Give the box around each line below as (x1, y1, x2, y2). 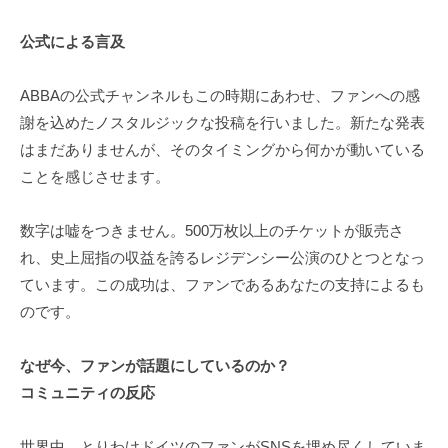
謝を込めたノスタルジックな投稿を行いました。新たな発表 (20, 113, 425, 131)
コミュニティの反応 (20, 383, 155, 401)
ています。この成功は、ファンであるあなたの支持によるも (20, 275, 425, 293)
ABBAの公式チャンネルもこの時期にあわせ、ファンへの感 (20, 86, 420, 104)
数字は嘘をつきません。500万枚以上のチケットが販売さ (20, 221, 404, 239)
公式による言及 (20, 32, 125, 50)
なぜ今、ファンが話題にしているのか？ (20, 356, 290, 374)
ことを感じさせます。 (20, 167, 170, 185)
